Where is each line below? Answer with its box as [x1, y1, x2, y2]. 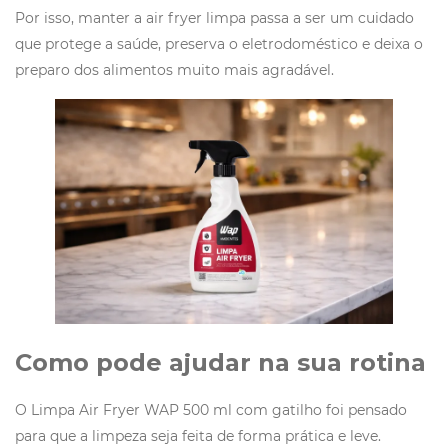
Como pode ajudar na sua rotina [15, 348, 426, 378]
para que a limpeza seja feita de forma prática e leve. [15, 426, 389, 445]
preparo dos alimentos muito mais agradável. [15, 60, 338, 79]
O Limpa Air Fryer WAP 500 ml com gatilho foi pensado [15, 400, 407, 419]
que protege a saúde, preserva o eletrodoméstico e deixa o [15, 34, 423, 53]
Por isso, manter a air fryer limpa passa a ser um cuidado [15, 8, 414, 27]
